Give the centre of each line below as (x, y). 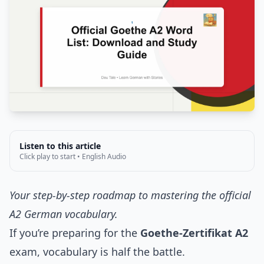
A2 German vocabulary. (64, 214)
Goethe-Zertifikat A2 (194, 233)
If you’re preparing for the (75, 233)
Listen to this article (60, 146)
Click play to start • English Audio (73, 157)
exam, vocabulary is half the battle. (97, 252)
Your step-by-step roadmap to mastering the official (130, 195)
